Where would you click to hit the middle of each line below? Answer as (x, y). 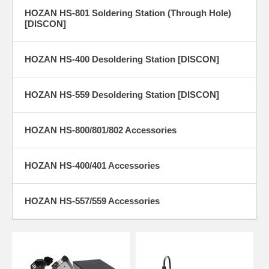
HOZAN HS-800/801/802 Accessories (101, 130)
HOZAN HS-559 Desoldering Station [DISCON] (122, 94)
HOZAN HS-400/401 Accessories (92, 165)
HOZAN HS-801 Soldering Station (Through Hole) (128, 13)
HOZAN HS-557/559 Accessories (92, 201)
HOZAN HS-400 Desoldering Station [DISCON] (122, 59)
